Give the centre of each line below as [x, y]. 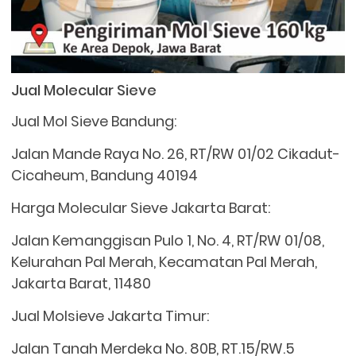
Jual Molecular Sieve [84, 90]
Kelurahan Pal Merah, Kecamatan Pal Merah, [164, 261]
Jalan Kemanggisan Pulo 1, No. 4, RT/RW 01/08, [168, 240]
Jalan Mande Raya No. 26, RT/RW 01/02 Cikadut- [176, 153]
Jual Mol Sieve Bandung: [94, 121]
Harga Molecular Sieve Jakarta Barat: [141, 207]
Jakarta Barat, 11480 [81, 283]
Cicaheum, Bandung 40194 [105, 175]
